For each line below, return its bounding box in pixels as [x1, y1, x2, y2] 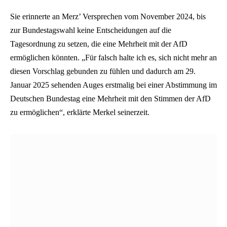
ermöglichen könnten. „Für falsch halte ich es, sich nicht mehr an [10, 53, 217, 62]
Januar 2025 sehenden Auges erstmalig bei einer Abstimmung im [10, 81, 217, 90]
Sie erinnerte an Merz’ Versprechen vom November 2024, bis [10, 12, 206, 21]
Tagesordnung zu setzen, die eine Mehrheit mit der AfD [10, 40, 187, 49]
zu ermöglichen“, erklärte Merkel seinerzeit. [10, 108, 149, 117]
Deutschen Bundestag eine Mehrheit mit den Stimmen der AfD [10, 94, 211, 103]
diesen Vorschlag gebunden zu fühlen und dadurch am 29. [10, 67, 196, 76]
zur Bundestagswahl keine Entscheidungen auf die [10, 26, 171, 35]
